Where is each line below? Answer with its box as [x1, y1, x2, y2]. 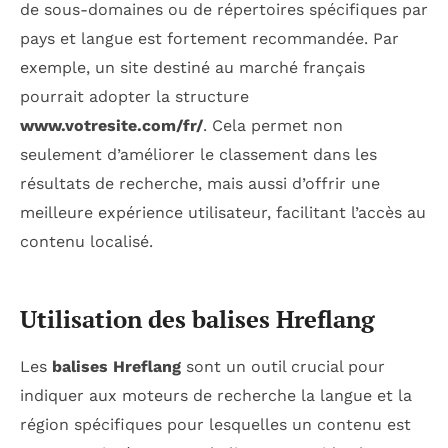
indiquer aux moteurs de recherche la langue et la [20, 385, 412, 405]
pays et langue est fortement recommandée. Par [20, 28, 399, 48]
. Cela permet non [203, 115, 343, 135]
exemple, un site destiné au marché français [20, 57, 365, 77]
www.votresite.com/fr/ [20, 115, 203, 135]
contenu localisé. [20, 231, 153, 251]
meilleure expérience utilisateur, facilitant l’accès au [20, 202, 426, 222]
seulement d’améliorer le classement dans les [20, 144, 377, 164]
